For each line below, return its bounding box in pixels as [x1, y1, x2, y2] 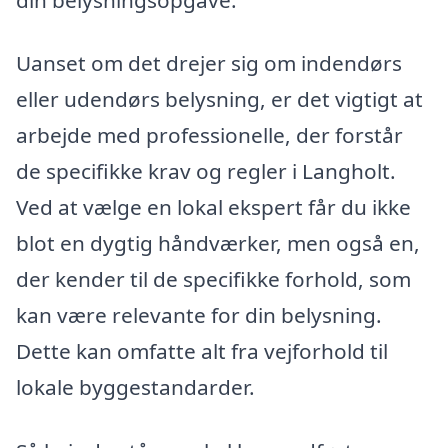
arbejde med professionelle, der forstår [16, 121, 403, 150]
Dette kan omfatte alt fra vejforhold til [16, 337, 388, 366]
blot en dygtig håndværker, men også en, [16, 229, 420, 258]
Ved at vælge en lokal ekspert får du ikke [16, 193, 411, 222]
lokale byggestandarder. [16, 373, 255, 402]
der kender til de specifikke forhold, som [16, 265, 411, 294]
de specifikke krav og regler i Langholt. [16, 157, 396, 186]
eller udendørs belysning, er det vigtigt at [16, 85, 423, 114]
